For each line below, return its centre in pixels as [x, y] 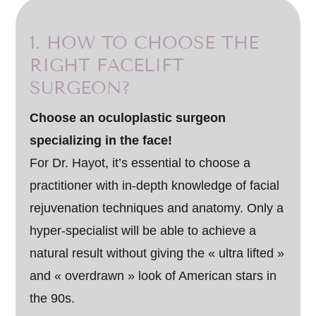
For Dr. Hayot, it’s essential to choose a [140, 163]
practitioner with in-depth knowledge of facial [155, 186]
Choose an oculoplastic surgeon [128, 118]
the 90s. [53, 298]
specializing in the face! [101, 140]
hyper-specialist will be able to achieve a [143, 231]
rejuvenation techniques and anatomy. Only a [157, 208]
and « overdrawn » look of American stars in [153, 276]
